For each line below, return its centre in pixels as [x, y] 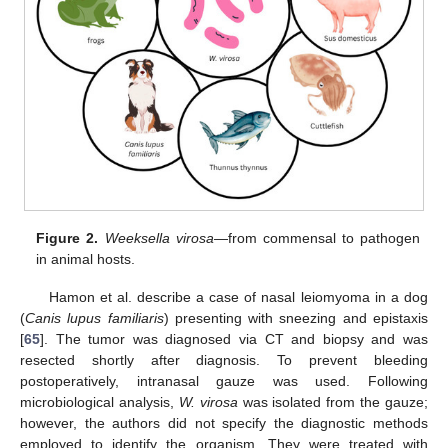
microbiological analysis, [99, 402]
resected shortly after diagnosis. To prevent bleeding [224, 360]
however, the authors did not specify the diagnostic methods [224, 423]
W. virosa [208, 402]
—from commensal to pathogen [316, 238]
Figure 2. [67, 238]
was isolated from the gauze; [332, 402]
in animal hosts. [86, 259]
